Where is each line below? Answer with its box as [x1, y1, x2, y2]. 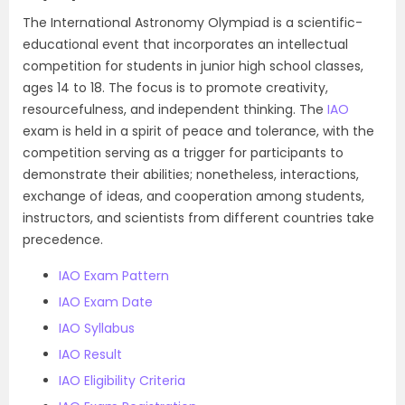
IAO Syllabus [59, 319, 135, 337]
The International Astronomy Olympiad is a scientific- [23, 14, 363, 32]
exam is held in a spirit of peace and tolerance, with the [23, 122, 374, 140]
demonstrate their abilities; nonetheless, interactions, [23, 165, 359, 184]
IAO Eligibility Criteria [59, 372, 185, 390]
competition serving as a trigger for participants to [23, 144, 344, 162]
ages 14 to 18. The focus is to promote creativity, [23, 79, 328, 97]
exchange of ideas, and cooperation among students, [23, 187, 364, 205]
